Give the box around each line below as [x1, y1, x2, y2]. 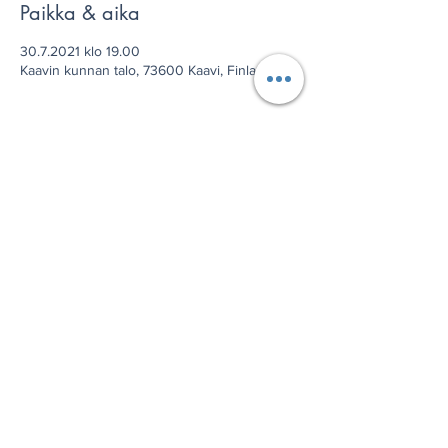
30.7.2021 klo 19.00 [20, 43, 140, 59]
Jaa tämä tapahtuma [20, 168, 200, 194]
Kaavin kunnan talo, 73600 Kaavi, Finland [20, 62, 272, 78]
